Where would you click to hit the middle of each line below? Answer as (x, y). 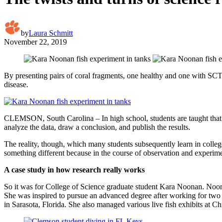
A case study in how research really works (74, 169)
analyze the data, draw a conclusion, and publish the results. (97, 127)
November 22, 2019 (35, 42)
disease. (16, 84)
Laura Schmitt (51, 33)
